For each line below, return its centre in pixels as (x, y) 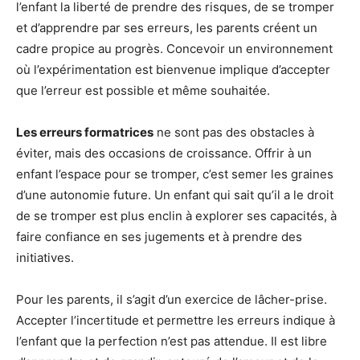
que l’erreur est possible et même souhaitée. (143, 90)
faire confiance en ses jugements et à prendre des (159, 237)
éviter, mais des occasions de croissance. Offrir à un (164, 153)
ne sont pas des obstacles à (234, 132)
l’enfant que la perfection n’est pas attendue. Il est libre (172, 341)
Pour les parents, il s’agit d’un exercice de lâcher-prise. (172, 299)
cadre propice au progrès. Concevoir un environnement (174, 49)
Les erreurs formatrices (85, 132)
